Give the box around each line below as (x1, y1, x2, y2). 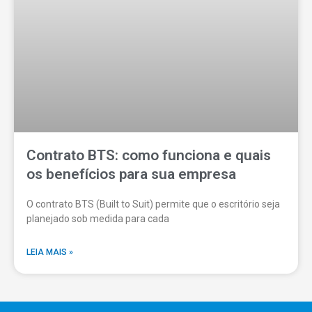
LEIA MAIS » (26, 247, 73, 258)
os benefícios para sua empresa (26, 166, 236, 183)
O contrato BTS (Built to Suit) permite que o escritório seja (26, 198, 280, 210)
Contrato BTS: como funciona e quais (26, 147, 271, 164)
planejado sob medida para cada (26, 213, 169, 225)
